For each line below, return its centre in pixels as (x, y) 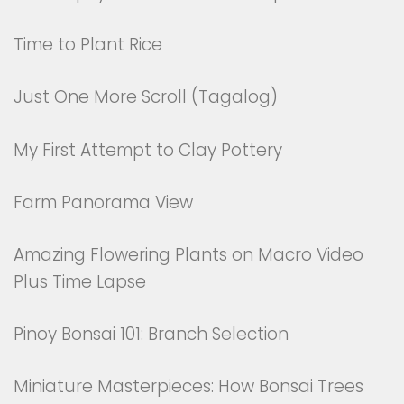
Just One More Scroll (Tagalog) (146, 97)
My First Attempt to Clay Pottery (148, 150)
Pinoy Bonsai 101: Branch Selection (151, 334)
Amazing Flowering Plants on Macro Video (188, 254)
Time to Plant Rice (88, 45)
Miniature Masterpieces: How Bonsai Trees (188, 387)
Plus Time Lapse (80, 281)
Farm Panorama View (103, 202)
